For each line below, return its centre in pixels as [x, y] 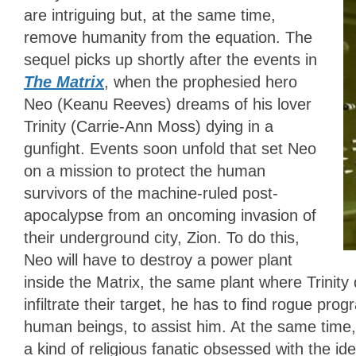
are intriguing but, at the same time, [150, 15]
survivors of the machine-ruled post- [151, 193]
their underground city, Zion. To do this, [162, 238]
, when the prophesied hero [201, 82]
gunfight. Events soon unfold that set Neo [170, 149]
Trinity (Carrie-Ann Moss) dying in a [149, 127]
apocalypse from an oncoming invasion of [170, 216]
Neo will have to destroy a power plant [158, 260]
